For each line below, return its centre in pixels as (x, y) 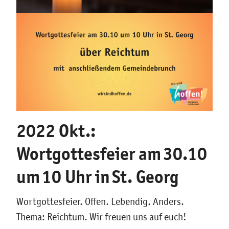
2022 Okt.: (56, 130)
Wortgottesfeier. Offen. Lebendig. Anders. (100, 201)
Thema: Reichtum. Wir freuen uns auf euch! (101, 217)
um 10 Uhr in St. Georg (98, 176)
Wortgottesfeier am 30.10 (112, 153)
